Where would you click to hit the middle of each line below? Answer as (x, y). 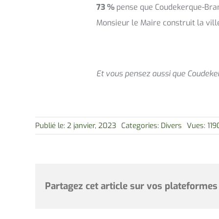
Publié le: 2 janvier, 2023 (76, 125)
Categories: (141, 125)
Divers (171, 125)
